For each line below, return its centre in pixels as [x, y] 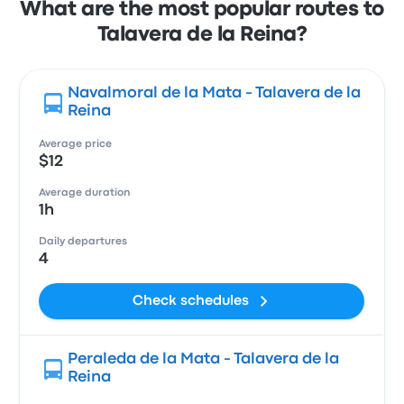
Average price [76, 144]
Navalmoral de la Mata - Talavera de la [215, 93]
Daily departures [83, 242]
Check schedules [191, 301]
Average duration [85, 193]
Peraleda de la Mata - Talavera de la [204, 359]
